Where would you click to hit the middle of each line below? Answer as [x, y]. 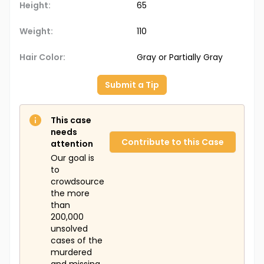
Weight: [36, 32]
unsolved [69, 229]
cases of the [77, 241]
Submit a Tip [132, 85]
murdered [71, 253]
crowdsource [77, 182]
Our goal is [72, 158]
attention [72, 144]
